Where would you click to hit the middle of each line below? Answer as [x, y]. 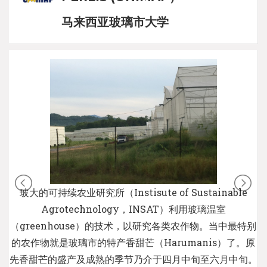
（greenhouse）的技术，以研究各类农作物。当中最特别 [133, 225]
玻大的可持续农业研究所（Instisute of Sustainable [133, 192]
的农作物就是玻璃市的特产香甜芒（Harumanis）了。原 [133, 242]
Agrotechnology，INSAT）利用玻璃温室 [133, 209]
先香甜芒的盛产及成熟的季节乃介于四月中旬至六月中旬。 [133, 259]
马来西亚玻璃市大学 [115, 22]
